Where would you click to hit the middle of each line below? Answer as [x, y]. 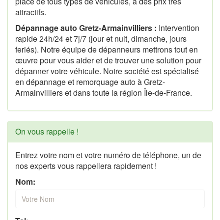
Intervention [178, 27]
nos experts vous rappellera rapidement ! [86, 165]
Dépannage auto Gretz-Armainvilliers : [86, 27]
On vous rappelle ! [47, 131]
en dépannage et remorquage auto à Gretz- [90, 82]
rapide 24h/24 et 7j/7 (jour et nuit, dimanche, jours [101, 38]
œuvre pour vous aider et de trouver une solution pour [108, 60]
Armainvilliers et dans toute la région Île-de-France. [104, 92]
